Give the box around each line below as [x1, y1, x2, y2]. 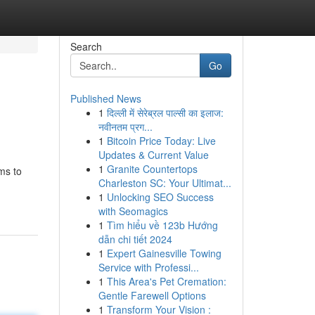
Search [70, 39, 102, 53]
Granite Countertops [106, 162, 198, 176]
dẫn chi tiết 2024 [98, 232, 172, 246]
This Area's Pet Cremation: [106, 274, 226, 288]
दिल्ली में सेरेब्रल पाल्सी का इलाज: [106, 105, 224, 120]
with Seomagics [98, 204, 168, 218]
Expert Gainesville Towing [106, 246, 221, 260]
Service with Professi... [98, 260, 199, 274]
